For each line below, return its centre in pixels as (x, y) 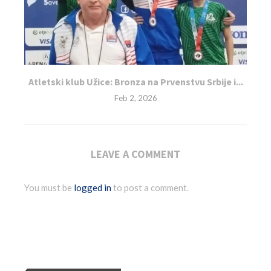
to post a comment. (150, 188)
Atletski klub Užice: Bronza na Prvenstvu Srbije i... (135, 82)
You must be (49, 188)
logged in (93, 188)
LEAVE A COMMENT (135, 154)
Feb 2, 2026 (135, 98)
